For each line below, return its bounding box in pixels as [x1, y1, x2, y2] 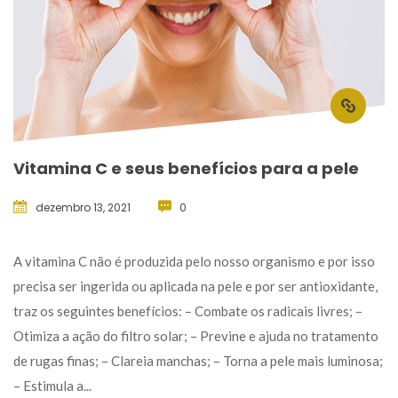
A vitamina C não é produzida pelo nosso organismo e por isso [13, 252, 375, 269]
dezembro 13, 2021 [36, 199, 131, 215]
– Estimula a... [13, 377, 92, 394]
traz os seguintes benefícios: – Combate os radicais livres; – [13, 302, 362, 319]
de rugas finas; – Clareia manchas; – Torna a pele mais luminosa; [13, 352, 383, 369]
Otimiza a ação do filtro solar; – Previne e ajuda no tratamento [13, 327, 378, 344]
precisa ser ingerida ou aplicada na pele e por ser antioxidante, [13, 277, 378, 294]
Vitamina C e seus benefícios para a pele [13, 156, 359, 179]
